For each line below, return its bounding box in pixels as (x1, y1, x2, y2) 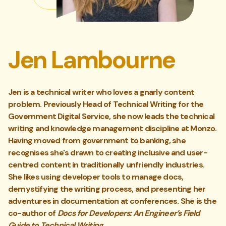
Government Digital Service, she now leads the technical (8, 111, 215, 122)
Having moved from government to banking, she (8, 135, 186, 146)
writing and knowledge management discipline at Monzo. (8, 123, 217, 134)
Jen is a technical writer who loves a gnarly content (8, 87, 195, 97)
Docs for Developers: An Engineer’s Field (57, 208, 200, 218)
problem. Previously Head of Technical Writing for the (8, 99, 204, 109)
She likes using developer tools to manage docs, (8, 172, 184, 182)
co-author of (8, 208, 56, 218)
